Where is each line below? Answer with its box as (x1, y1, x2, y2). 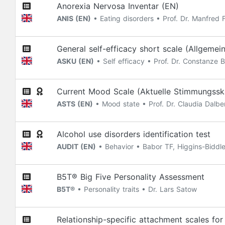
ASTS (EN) (57, 99, 93, 108)
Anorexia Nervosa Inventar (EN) (57, 1, 179, 11)
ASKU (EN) (57, 57, 94, 65)
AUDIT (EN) (57, 142, 96, 151)
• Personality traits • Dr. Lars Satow (75, 185, 197, 193)
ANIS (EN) (57, 14, 91, 23)
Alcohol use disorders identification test (57, 129, 210, 139)
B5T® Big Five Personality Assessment (57, 172, 204, 182)
